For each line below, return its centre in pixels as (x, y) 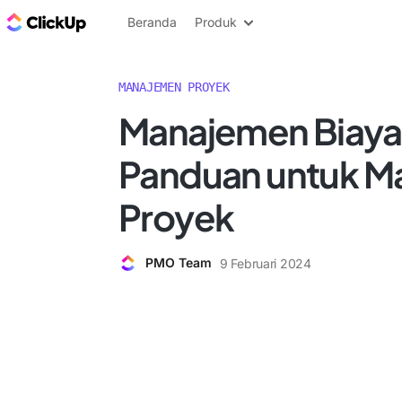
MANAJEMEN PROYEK (174, 87)
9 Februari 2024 (266, 263)
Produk (216, 22)
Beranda (152, 22)
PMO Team (179, 262)
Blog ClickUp (135, 22)
